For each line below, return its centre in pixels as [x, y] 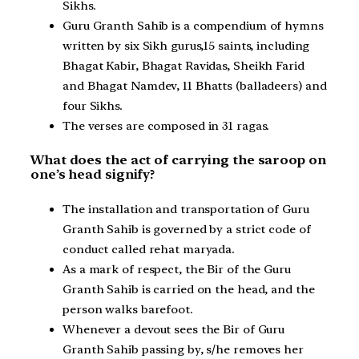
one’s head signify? [93, 175]
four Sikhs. [93, 105]
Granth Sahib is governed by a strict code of [187, 229]
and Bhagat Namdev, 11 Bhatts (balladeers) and [195, 85]
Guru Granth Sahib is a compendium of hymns [193, 25]
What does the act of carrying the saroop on [178, 160]
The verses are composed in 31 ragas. [166, 125]
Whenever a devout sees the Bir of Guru [174, 329]
